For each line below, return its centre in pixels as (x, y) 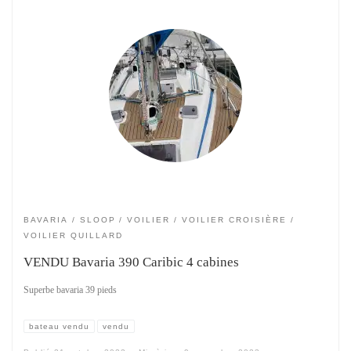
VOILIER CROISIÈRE (234, 219)
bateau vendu (60, 326)
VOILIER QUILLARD (73, 235)
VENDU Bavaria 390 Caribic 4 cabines (131, 261)
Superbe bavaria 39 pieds (70, 291)
